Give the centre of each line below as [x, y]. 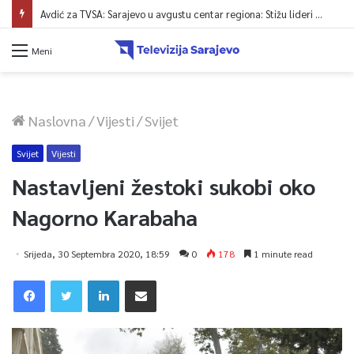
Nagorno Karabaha [105, 216]
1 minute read [282, 253]
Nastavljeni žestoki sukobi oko [164, 185]
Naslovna [56, 120]
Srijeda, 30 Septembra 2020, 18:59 [97, 253]
